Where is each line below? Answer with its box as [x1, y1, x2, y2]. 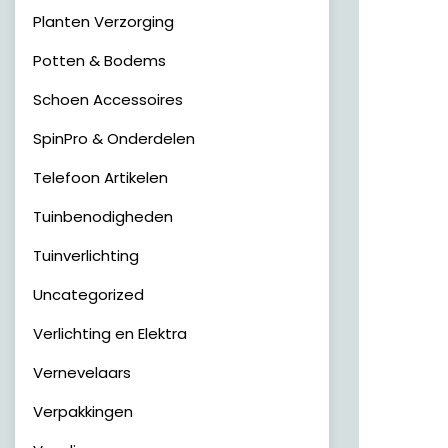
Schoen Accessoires [33, 89, 183, 110]
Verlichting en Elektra [33, 323, 187, 344]
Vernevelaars [33, 362, 131, 383]
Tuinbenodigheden [33, 206, 173, 227]
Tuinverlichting [33, 245, 139, 266]
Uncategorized [33, 284, 144, 305]
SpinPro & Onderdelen [33, 128, 195, 149]
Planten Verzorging [33, 11, 174, 32]
